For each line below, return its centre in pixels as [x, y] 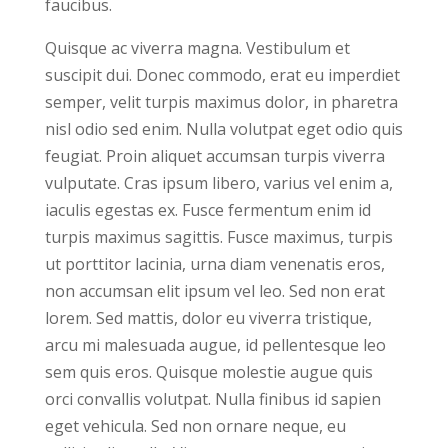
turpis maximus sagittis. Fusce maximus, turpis [218, 237]
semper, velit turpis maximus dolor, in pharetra [221, 102]
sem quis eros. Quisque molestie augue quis [208, 372]
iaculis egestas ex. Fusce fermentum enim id [207, 210]
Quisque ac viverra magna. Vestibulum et [197, 48]
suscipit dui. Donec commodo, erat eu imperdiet [222, 75]
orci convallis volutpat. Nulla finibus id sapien [212, 399]
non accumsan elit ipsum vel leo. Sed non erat [214, 291]
